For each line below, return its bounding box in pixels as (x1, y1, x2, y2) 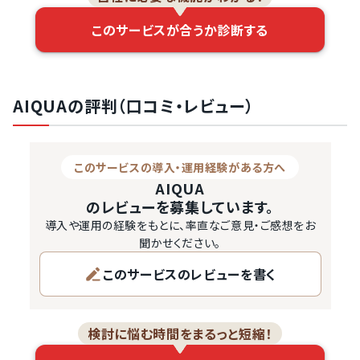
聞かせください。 (139, 235, 221, 251)
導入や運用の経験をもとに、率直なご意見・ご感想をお (44, 217, 316, 233)
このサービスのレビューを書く (103, 264, 276, 284)
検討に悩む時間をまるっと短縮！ (88, 324, 272, 343)
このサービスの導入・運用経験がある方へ (74, 159, 286, 175)
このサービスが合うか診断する (92, 20, 268, 39)
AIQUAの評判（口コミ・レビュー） (13, 94, 254, 117)
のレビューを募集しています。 (85, 196, 275, 217)
